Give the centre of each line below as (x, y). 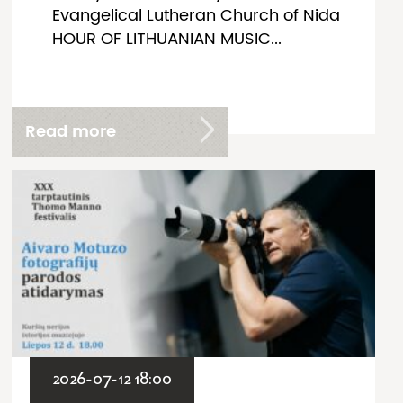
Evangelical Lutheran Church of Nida (196, 15)
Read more (71, 131)
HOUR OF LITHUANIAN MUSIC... (167, 39)
